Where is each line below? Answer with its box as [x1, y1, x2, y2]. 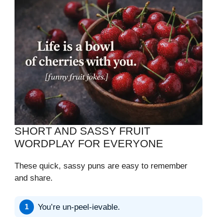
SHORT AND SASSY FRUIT [15, 124, 150, 137]
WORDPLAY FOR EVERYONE [15, 137, 163, 150]
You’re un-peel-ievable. [38, 202, 120, 212]
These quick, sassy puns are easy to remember [15, 161, 187, 170]
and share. [15, 173, 53, 183]
